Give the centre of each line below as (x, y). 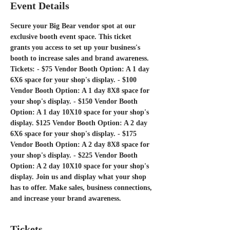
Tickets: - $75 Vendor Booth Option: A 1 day (81, 69)
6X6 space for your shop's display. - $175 (74, 134)
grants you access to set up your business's (76, 47)
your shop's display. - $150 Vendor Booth (75, 101)
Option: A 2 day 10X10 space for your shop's (81, 166)
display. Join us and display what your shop (79, 177)
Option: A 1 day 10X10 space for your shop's (81, 112)
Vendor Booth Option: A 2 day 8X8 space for (81, 145)
